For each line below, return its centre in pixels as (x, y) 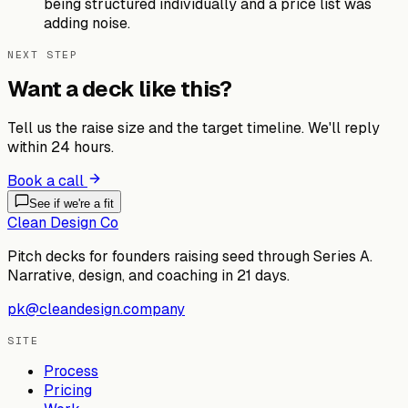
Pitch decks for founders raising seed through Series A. (190, 257)
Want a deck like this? (120, 89)
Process (71, 372)
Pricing (68, 391)
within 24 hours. (61, 148)
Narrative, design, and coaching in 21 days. (148, 276)
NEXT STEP (43, 54)
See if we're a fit (71, 204)
